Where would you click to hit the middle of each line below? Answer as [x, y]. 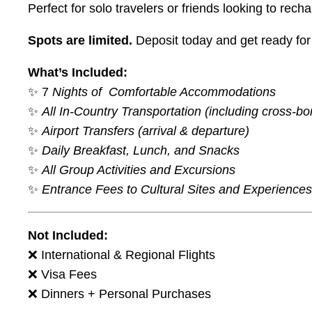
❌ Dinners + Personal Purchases [119, 294]
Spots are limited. [80, 41]
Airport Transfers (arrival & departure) [146, 131]
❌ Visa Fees [64, 275]
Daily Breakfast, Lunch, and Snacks [141, 151]
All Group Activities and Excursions [139, 170]
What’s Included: [78, 73]
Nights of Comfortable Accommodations [162, 92]
